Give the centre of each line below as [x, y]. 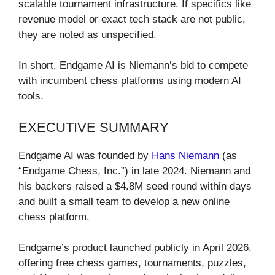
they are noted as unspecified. [87, 34]
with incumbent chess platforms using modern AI [130, 81]
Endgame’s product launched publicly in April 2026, [135, 248]
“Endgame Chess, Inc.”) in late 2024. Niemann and [134, 171]
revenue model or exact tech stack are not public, [132, 19]
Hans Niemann [185, 155]
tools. [31, 96]
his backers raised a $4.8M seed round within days [135, 186]
